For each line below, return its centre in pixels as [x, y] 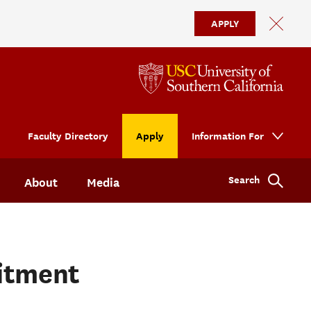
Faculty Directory [68, 136]
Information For [228, 136]
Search [244, 179]
